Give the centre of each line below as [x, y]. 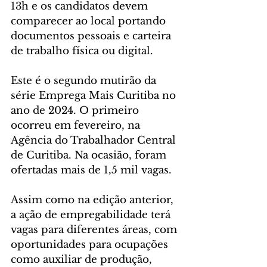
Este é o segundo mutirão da [85, 81]
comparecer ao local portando [90, 21]
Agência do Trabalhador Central [95, 141]
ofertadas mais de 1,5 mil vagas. [91, 170]
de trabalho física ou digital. [82, 51]
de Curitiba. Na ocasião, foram [90, 156]
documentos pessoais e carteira [92, 36]
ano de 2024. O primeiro [76, 111]
